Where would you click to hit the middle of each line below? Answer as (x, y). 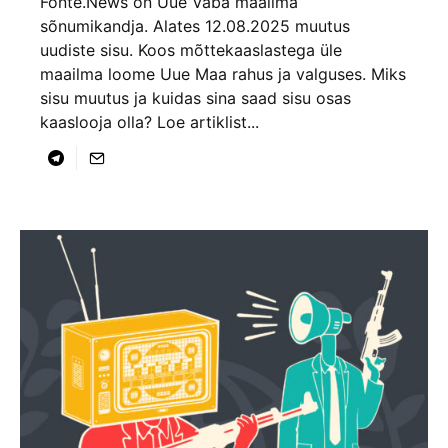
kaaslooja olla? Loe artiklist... (149, 121)
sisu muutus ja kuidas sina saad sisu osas (195, 97)
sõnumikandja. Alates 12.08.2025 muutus (195, 25)
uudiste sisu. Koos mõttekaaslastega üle (191, 49)
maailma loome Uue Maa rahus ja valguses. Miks (223, 73)
